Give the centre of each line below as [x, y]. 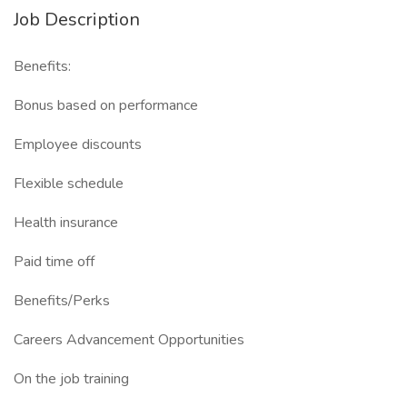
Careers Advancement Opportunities [129, 340]
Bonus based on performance [106, 105]
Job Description [77, 20]
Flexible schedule [69, 184]
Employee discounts [78, 144]
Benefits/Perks [62, 301]
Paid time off [54, 262]
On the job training [71, 379]
